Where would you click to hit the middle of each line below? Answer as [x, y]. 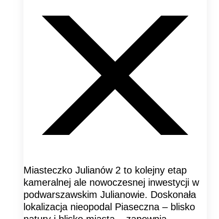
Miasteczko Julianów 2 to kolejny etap [105, 170]
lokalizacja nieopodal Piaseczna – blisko [109, 207]
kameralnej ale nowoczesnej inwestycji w [111, 182]
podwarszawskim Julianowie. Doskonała [110, 194]
